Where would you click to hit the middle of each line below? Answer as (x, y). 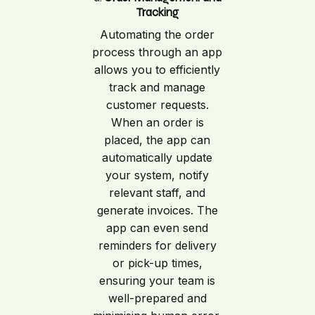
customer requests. (157, 105)
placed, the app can (157, 140)
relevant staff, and (157, 193)
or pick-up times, (157, 263)
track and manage (157, 88)
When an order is (157, 123)
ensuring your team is (157, 281)
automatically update (157, 158)
